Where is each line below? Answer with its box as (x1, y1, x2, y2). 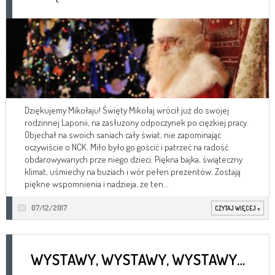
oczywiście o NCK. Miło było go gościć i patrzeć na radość (25, 141, 228, 153)
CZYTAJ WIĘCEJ (215, 204, 257, 212)
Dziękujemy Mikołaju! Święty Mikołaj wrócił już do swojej (25, 104, 229, 116)
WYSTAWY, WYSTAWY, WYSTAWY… (31, 249, 245, 269)
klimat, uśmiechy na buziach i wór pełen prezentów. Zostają (25, 165, 241, 177)
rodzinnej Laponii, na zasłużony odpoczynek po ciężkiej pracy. (25, 116, 249, 128)
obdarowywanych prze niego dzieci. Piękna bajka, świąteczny (25, 153, 242, 165)
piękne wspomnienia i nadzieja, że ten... (25, 177, 169, 190)
